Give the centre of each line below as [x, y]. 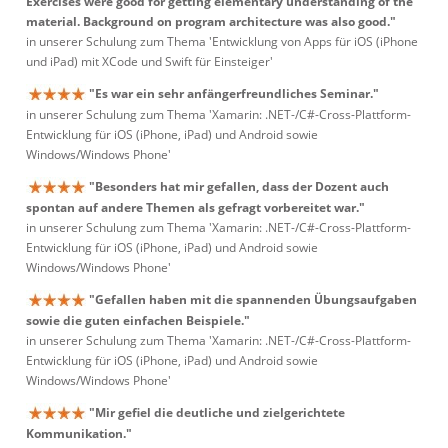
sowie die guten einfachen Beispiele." [138, 321]
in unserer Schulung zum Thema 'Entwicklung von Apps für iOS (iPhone [222, 42]
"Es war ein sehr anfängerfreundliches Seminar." [234, 93]
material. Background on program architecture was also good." [211, 22]
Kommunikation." [79, 434]
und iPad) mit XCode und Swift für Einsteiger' [149, 62]
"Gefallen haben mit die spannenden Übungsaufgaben [253, 299]
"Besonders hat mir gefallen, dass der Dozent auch [239, 186]
